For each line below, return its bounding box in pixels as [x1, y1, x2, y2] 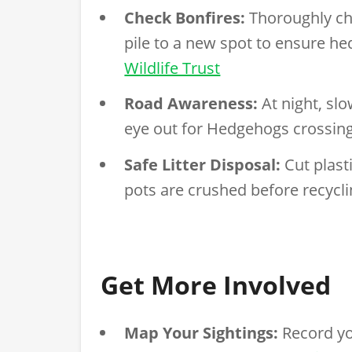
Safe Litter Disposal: [124, 153, 281, 175]
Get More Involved [101, 267, 332, 302]
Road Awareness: [124, 93, 258, 115]
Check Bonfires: [124, 6, 246, 28]
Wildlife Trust [124, 57, 221, 79]
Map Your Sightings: [124, 321, 279, 343]
